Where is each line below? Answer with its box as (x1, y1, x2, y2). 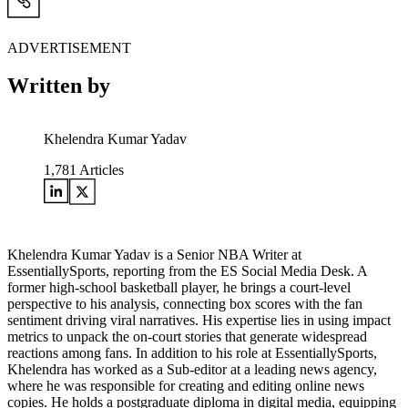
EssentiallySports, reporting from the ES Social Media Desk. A (7, 263, 367, 280)
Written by (7, 74, 110, 98)
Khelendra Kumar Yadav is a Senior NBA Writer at (7, 247, 301, 263)
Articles (76, 162, 124, 178)
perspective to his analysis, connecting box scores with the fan (7, 296, 362, 312)
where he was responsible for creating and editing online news (7, 378, 364, 394)
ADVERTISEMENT (7, 39, 131, 56)
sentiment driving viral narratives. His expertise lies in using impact (7, 312, 391, 329)
